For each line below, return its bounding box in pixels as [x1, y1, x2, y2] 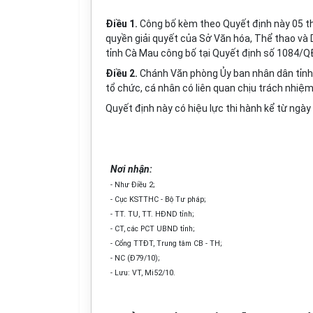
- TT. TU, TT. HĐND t [110, 210, 182, 219]
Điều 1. [105, 18, 138, 29]
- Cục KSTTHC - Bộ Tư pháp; [110, 195, 207, 204]
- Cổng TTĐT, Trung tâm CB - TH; [110, 239, 223, 248]
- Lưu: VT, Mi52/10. [110, 268, 176, 277]
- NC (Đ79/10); [110, 254, 161, 263]
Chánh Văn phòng [138, 68, 220, 79]
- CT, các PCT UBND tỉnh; [110, 224, 196, 233]
